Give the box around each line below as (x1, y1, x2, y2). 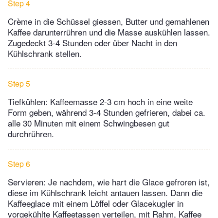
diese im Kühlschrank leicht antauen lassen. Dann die (8, 186, 202, 199)
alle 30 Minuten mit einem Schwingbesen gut (8, 117, 169, 129)
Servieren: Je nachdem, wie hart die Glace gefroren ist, (8, 176, 210, 188)
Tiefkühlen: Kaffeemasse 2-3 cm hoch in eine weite (8, 95, 193, 108)
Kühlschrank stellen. (8, 47, 82, 60)
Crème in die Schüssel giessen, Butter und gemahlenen (8, 15, 209, 28)
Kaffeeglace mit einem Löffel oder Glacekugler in (8, 197, 183, 210)
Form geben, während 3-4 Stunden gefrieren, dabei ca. (8, 106, 205, 119)
